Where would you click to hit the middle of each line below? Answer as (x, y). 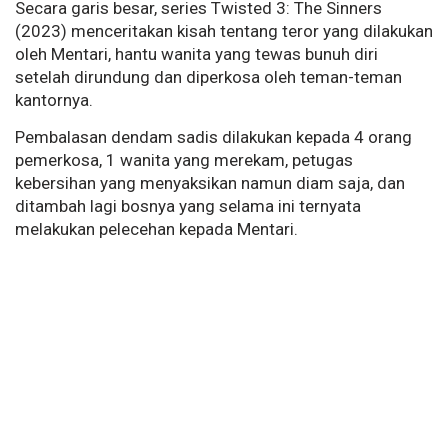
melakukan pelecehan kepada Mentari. (156, 229)
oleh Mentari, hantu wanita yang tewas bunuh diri (196, 54)
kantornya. (54, 100)
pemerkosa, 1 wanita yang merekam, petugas (184, 160)
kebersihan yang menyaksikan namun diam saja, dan (210, 183)
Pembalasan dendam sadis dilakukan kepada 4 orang (213, 137)
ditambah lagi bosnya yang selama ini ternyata (188, 206)
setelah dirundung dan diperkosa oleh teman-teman (208, 77)
